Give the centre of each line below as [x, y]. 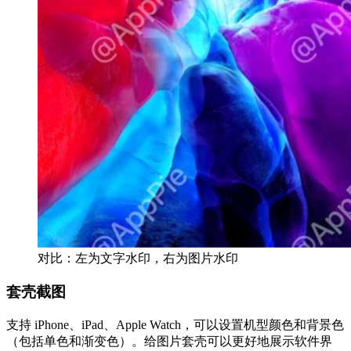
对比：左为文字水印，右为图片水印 [138, 259]
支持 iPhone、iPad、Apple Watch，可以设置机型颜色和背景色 [175, 324]
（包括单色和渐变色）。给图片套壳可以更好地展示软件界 [169, 341]
